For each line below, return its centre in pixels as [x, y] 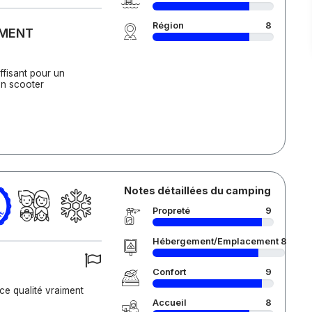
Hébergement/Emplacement [215, 241]
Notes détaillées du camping [197, 190]
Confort [169, 272]
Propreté [171, 211]
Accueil [169, 303]
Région [168, 25]
